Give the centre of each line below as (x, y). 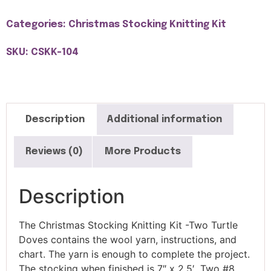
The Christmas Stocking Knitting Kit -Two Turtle (128, 225)
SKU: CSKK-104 (42, 52)
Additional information (164, 119)
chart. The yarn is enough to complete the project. (134, 254)
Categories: (37, 24)
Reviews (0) (54, 152)
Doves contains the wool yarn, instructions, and (128, 239)
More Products (142, 152)
